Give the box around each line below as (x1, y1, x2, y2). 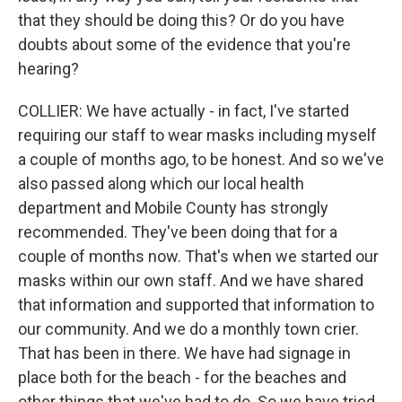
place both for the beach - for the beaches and (18, 368, 346, 387)
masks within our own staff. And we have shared (18, 271, 363, 290)
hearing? (18, 59, 79, 78)
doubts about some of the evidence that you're (18, 35, 351, 54)
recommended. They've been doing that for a (18, 223, 337, 241)
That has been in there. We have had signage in (18, 344, 351, 363)
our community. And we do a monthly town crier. (18, 319, 359, 338)
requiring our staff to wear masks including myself (18, 126, 377, 144)
